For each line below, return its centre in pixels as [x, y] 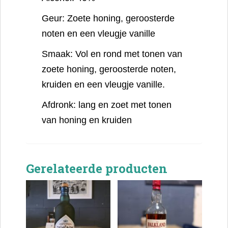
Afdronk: [59, 105]
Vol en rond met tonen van [129, 54]
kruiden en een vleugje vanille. [103, 84]
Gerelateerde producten [97, 168]
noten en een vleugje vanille [98, 33]
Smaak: [59, 54]
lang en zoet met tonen [125, 105]
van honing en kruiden [87, 120]
